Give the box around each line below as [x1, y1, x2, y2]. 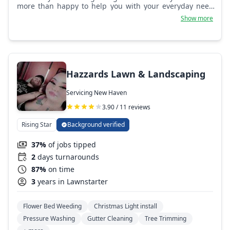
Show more [181, 14, 213, 23]
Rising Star [22, 120, 52, 129]
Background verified [67, 120, 125, 129]
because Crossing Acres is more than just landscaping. [17, 10, 206, 20]
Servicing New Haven [66, 88, 127, 97]
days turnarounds [37, 152, 99, 162]
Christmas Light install [94, 202, 157, 211]
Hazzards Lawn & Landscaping [66, 68, 205, 81]
